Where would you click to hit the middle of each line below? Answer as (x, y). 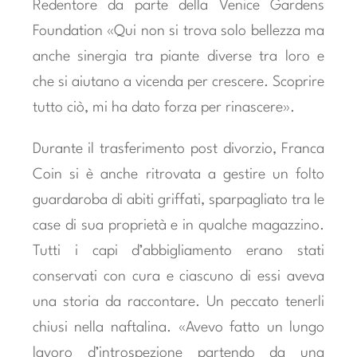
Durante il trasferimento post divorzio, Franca (178, 149)
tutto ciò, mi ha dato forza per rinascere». (163, 107)
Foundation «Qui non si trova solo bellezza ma (178, 31)
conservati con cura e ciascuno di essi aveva (178, 276)
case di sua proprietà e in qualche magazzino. (178, 225)
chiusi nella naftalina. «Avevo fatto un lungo (178, 327)
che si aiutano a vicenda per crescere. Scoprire (178, 82)
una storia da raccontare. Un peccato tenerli (178, 302)
